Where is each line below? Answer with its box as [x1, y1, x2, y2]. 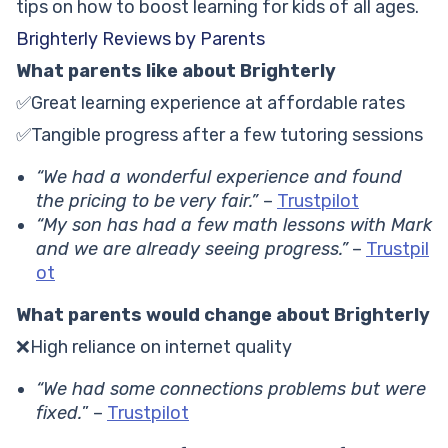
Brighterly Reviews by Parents [16, 28, 265, 51]
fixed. [36, 402, 82, 425]
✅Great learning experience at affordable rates [16, 92, 405, 115]
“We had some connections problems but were [36, 378, 426, 401]
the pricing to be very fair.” [36, 190, 263, 213]
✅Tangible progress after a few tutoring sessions [16, 124, 423, 147]
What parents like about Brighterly [16, 60, 336, 83]
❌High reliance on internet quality [16, 336, 292, 359]
